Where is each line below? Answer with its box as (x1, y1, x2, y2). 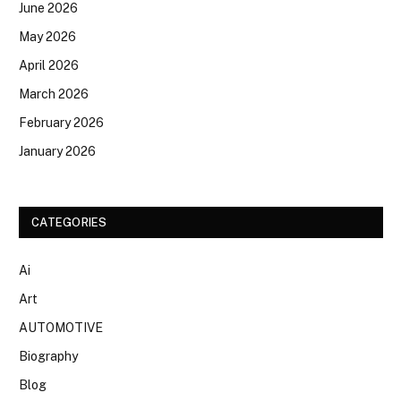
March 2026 (19, 86, 89, 101)
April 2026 (19, 57, 79, 73)
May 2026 (19, 29, 76, 44)
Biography (19, 348, 78, 363)
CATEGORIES (31, 215, 107, 229)
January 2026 (19, 143, 96, 158)
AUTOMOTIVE (19, 320, 103, 335)
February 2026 (19, 115, 104, 130)
